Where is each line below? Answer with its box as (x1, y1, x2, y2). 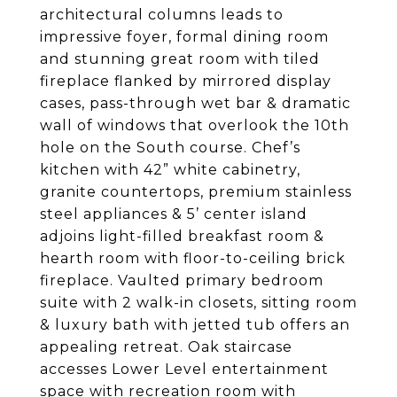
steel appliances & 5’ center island (40, 206, 307, 222)
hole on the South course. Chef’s (40, 139, 300, 156)
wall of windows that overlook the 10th (40, 117, 349, 134)
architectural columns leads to (40, 6, 284, 23)
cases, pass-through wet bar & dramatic (40, 95, 351, 112)
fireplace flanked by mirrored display (40, 73, 331, 90)
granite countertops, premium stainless (40, 183, 352, 200)
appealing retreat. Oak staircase (40, 339, 292, 355)
